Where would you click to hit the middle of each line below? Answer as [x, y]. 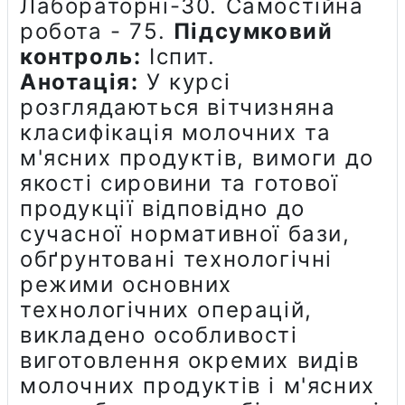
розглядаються [114, 107]
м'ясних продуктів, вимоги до [197, 157]
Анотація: [80, 81]
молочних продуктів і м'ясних [198, 385]
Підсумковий [253, 31]
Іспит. [179, 56]
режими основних [127, 284]
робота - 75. [97, 31]
